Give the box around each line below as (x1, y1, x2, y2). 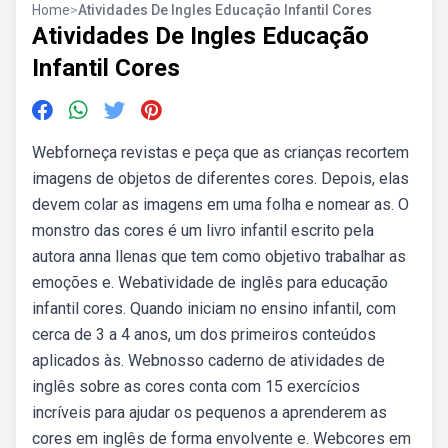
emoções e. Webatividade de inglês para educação (32, 273, 388, 292)
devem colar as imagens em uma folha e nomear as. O (32, 195, 409, 214)
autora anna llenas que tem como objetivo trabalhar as (32, 247, 406, 266)
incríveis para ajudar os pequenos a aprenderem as (32, 403, 387, 422)
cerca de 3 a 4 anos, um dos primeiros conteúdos (32, 325, 376, 344)
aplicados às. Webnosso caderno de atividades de (32, 351, 385, 370)
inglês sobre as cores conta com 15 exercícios (32, 377, 360, 396)
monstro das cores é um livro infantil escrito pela (32, 221, 374, 240)
